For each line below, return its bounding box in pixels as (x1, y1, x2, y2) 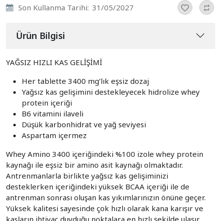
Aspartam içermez (22, 130, 87, 140)
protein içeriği (22, 97, 72, 108)
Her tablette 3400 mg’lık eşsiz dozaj (22, 75, 149, 86)
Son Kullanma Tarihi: (18, 2, 89, 12)
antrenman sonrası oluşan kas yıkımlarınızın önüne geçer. (6, 192, 206, 202)
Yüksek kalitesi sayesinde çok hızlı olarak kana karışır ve (6, 203, 203, 213)
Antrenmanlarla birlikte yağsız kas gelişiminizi (6, 170, 168, 181)
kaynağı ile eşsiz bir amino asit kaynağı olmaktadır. (6, 159, 183, 170)
